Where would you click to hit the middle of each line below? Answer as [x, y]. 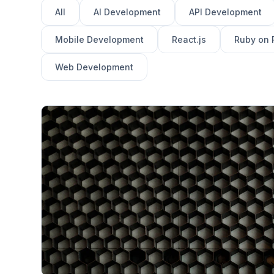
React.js [189, 39]
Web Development [94, 67]
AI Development [128, 12]
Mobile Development [100, 39]
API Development [226, 12]
